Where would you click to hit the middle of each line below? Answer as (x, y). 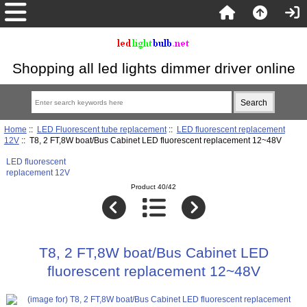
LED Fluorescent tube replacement (101, 129)
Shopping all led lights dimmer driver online (153, 68)
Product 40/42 (153, 187)
